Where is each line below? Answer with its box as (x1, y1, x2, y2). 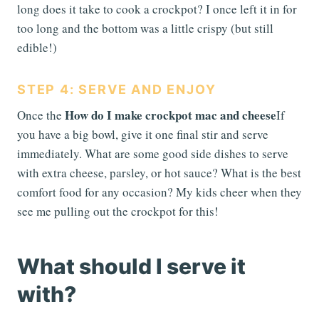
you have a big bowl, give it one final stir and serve (17, 125, 268, 142)
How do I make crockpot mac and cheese (65, 105, 276, 124)
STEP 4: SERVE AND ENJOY (17, 81, 216, 97)
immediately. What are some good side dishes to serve (17, 145, 288, 162)
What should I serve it (17, 253, 246, 279)
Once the (17, 106, 65, 123)
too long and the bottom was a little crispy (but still (17, 19, 273, 36)
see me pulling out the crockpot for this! (17, 202, 219, 219)
